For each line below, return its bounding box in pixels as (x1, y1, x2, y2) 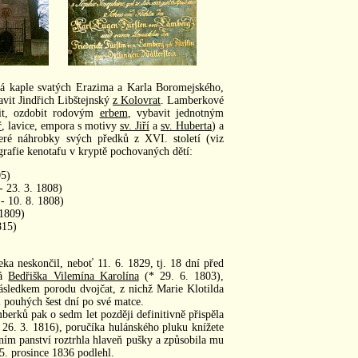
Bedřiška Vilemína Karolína (8, 269, 139, 282)
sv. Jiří (120, 119, 149, 132)
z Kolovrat (113, 93, 161, 106)
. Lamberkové (161, 93, 224, 106)
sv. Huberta (161, 119, 212, 132)
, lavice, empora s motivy (2, 119, 120, 132)
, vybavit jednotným (127, 106, 225, 119)
